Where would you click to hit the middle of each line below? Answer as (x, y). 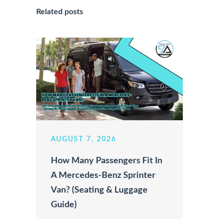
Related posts (60, 11)
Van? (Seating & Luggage (99, 190)
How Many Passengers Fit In (107, 161)
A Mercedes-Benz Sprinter (103, 175)
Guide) (64, 205)
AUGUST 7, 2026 (84, 139)
